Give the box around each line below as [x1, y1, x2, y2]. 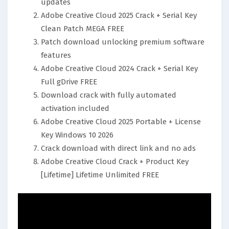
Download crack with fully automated [41, 90, 176, 100]
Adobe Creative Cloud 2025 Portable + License [41, 117, 201, 126]
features [41, 51, 71, 60]
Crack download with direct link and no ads [41, 144, 196, 153]
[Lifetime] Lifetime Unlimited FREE [41, 170, 159, 179]
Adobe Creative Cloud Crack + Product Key [41, 157, 189, 166]
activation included [41, 104, 109, 113]
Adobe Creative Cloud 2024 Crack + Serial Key [41, 64, 198, 73]
